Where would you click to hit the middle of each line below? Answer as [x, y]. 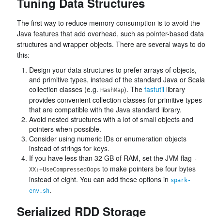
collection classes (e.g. [65, 89]
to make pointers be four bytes [148, 169]
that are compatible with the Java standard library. [105, 109]
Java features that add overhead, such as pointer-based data [110, 33]
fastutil [154, 89]
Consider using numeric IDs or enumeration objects [108, 139]
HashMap [112, 90]
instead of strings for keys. [69, 148]
